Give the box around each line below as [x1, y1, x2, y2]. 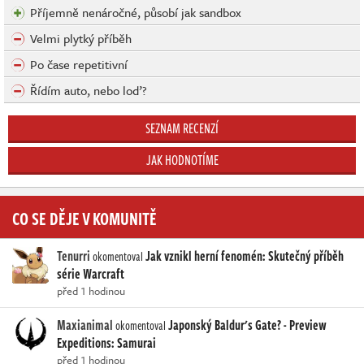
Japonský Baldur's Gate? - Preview [168, 315, 327, 336]
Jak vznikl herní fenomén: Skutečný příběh [145, 246, 344, 266]
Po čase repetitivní [30, 55, 128, 74]
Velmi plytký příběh [30, 29, 132, 48]
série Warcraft [57, 264, 124, 284]
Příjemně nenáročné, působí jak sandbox [30, 3, 241, 22]
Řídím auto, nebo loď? [30, 81, 147, 100]
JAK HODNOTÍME [145, 150, 219, 171]
